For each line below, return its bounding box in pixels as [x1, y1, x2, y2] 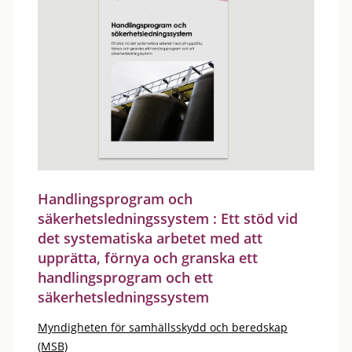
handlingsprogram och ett [38, 268, 213, 287]
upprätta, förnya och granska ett [38, 248, 258, 267]
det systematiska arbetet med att [38, 229, 262, 247]
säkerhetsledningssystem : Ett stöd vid [38, 209, 298, 228]
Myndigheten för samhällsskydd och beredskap [38, 320, 288, 335]
